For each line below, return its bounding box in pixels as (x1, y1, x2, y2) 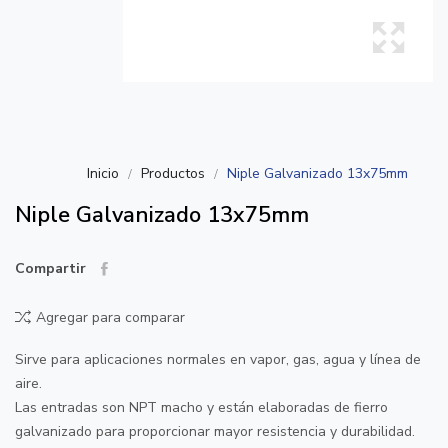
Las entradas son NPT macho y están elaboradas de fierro (15, 398, 388, 417)
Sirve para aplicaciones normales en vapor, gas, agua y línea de (15, 350, 421, 369)
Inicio (87, 164, 119, 183)
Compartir (15, 259, 86, 278)
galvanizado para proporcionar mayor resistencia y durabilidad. (15, 422, 415, 441)
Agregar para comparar (36, 308, 185, 327)
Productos (141, 164, 205, 183)
